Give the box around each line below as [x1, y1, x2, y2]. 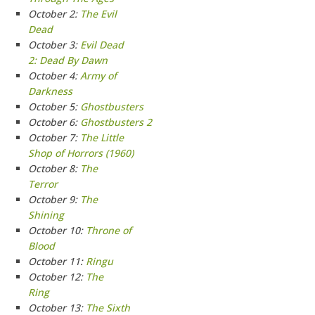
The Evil [80, 7, 117, 20]
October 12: [28, 270, 86, 283]
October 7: [28, 131, 80, 144]
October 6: [28, 115, 80, 129]
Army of [80, 69, 117, 82]
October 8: [28, 162, 80, 175]
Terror [28, 177, 58, 191]
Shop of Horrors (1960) [28, 146, 134, 160]
